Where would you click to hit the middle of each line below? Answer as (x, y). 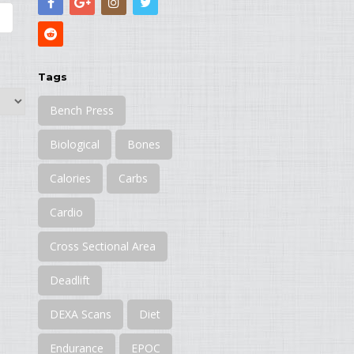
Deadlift (70, 280)
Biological (75, 144)
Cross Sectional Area (103, 246)
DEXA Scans (81, 314)
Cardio (67, 212)
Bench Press (82, 110)
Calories (71, 178)
